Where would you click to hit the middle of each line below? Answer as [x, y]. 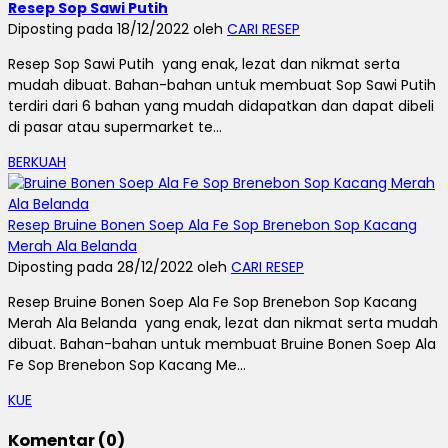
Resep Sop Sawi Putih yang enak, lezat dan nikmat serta [204, 64]
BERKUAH [37, 162]
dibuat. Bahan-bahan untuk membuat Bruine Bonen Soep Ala [222, 344]
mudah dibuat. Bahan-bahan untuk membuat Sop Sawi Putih [222, 85]
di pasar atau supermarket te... [115, 127]
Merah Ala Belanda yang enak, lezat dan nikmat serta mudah [223, 323]
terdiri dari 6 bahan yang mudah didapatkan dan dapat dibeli [221, 106]
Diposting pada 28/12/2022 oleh [119, 267]
